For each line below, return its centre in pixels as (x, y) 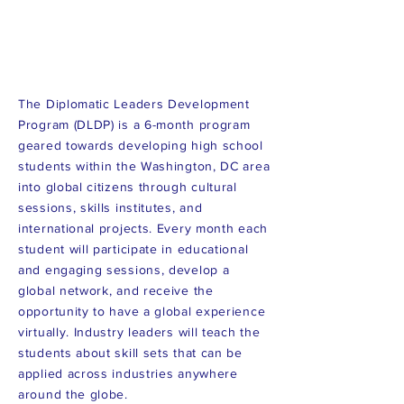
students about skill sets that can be (130, 353)
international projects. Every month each (143, 228)
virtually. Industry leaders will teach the (139, 332)
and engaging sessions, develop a (124, 270)
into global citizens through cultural (128, 187)
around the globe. (73, 394)
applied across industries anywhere (128, 373)
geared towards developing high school (141, 145)
